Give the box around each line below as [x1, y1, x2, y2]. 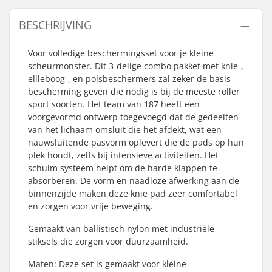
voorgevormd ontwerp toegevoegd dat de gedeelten [28, 111, 239, 123]
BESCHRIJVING [19, 18, 92, 32]
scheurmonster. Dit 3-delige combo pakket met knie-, [28, 60, 243, 72]
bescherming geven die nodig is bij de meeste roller [28, 86, 240, 97]
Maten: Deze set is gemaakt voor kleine [28, 258, 186, 270]
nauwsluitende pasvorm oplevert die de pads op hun [28, 137, 244, 148]
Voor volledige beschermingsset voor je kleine [28, 47, 214, 59]
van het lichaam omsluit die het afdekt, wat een [28, 124, 222, 135]
